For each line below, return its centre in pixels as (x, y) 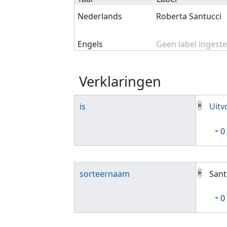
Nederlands (100, 16)
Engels (90, 44)
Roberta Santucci (189, 16)
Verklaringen (120, 82)
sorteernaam (105, 174)
